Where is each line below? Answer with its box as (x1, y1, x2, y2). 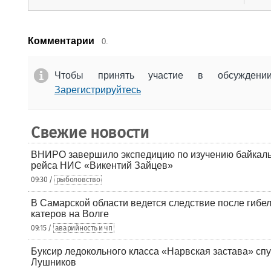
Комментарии (28, 36, 94, 46)
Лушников (31, 257, 76, 267)
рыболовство (56, 175, 100, 184)
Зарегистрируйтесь (54, 85, 141, 95)
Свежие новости (31, 123, 149, 142)
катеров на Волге (31, 209, 109, 219)
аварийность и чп (54, 224, 113, 232)
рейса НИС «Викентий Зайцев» (31, 160, 173, 171)
